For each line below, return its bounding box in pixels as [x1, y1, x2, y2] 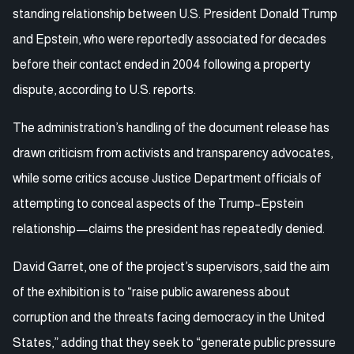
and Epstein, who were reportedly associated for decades [13, 32, 326, 46]
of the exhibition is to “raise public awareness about [13, 284, 290, 299]
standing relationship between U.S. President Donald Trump [13, 6, 337, 21]
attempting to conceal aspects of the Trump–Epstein [13, 196, 303, 210]
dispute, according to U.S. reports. [13, 82, 196, 96]
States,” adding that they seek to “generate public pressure [13, 335, 336, 349]
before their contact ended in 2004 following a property [13, 57, 311, 71]
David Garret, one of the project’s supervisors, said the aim [13, 259, 330, 273]
